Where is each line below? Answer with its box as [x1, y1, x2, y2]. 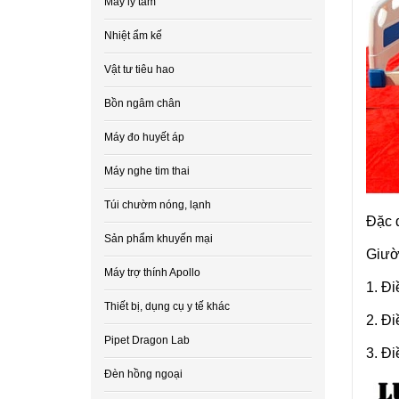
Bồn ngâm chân [104, 97, 181, 110]
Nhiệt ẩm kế [104, 29, 162, 42]
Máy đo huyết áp [104, 131, 184, 143]
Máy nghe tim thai [104, 165, 190, 177]
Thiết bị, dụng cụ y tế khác [104, 300, 230, 313]
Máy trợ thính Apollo [104, 266, 200, 279]
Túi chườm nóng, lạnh [104, 199, 211, 211]
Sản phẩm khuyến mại [104, 232, 213, 245]
